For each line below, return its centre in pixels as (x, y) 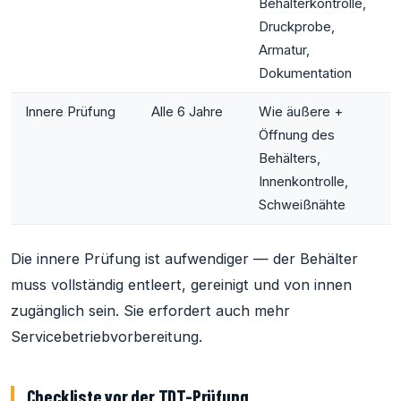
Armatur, (284, 51)
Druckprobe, (297, 27)
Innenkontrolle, (303, 182)
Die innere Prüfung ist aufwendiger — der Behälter (184, 259)
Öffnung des (297, 136)
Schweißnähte (302, 205)
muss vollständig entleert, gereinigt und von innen (181, 285)
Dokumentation (305, 74)
